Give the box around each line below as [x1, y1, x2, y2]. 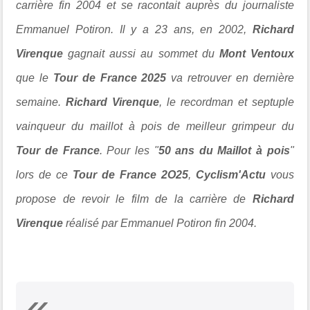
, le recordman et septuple [159, 96, 294, 108]
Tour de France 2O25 [73, 169, 188, 181]
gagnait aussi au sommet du [63, 48, 215, 60]
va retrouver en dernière [166, 72, 294, 84]
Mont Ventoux [214, 48, 294, 60]
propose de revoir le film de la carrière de [16, 193, 246, 205]
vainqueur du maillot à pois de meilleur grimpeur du [16, 120, 294, 132]
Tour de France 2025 [48, 72, 167, 84]
